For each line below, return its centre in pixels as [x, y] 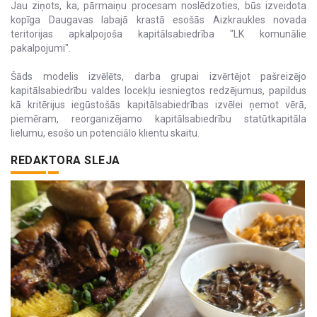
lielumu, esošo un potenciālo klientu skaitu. [105, 133]
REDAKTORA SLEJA [65, 160]
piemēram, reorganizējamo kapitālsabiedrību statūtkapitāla [158, 119]
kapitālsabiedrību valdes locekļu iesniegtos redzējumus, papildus [158, 90]
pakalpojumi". [41, 48]
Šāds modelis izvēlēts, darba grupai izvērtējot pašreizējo [158, 76]
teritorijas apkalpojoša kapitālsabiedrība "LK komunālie [158, 34]
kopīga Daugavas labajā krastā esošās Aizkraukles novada [158, 19]
